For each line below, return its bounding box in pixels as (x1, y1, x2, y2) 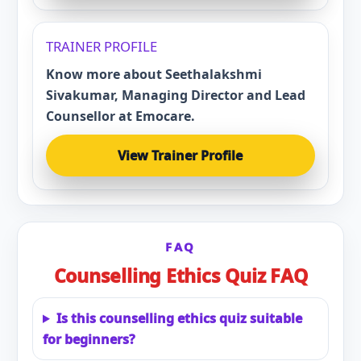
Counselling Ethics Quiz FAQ (53, 263, 308, 288)
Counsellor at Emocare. (45, 107, 195, 125)
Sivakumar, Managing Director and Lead (45, 86, 305, 104)
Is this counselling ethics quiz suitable (56, 309, 302, 327)
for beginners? (42, 330, 135, 348)
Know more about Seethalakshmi (45, 65, 262, 83)
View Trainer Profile (118, 147, 243, 164)
